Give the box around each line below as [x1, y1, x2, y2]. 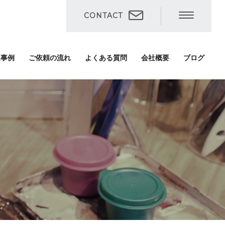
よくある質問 [85, 54, 128, 62]
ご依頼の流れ [29, 54, 71, 62]
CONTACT [83, 11, 123, 20]
